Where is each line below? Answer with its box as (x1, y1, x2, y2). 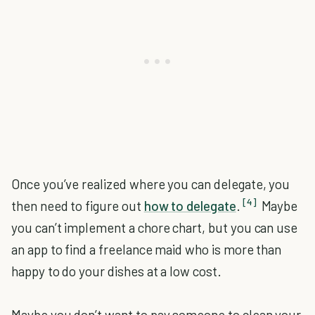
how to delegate (143, 197, 236, 214)
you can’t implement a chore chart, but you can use (11, 219, 298, 236)
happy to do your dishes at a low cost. (11, 262, 221, 279)
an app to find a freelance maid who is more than (11, 240, 282, 257)
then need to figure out (11, 197, 144, 214)
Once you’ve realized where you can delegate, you (11, 175, 290, 192)
